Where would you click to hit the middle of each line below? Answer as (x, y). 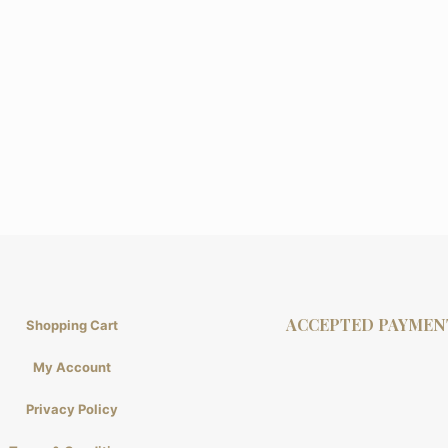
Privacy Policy (71, 409)
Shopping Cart (71, 325)
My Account (71, 367)
